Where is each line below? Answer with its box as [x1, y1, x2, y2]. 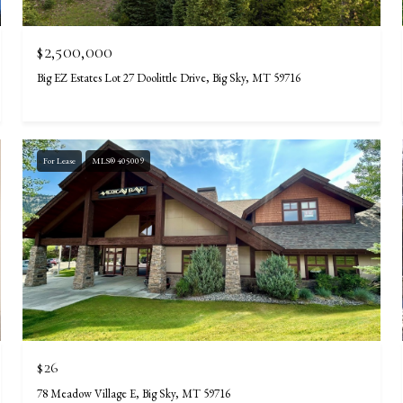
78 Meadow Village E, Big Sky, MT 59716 [37, 385, 231, 401]
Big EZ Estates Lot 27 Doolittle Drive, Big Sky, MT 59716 [37, 70, 301, 86]
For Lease [43, 155, 76, 167]
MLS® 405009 [92, 155, 145, 167]
